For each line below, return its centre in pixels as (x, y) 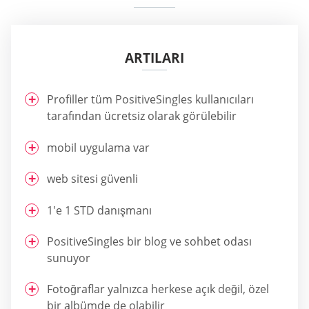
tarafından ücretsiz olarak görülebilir (142, 116)
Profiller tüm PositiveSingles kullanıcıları (150, 100)
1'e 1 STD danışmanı (99, 210)
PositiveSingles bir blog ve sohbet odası (149, 241)
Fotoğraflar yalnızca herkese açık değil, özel (158, 289)
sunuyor (69, 258)
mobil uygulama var (98, 147)
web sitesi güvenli (92, 179)
